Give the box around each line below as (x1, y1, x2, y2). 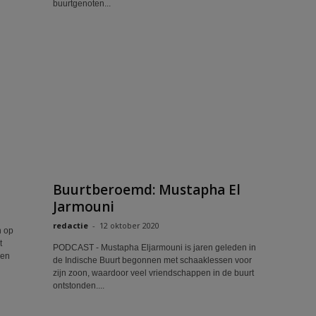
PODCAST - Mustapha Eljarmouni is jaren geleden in (52, 243, 256, 253)
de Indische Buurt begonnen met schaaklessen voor (52, 255, 252, 265)
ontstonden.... (52, 281, 104, 291)
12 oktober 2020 (99, 220, 159, 231)
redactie (52, 220, 88, 231)
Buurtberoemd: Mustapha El (52, 181, 241, 199)
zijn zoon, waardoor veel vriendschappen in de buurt (52, 268, 254, 278)
